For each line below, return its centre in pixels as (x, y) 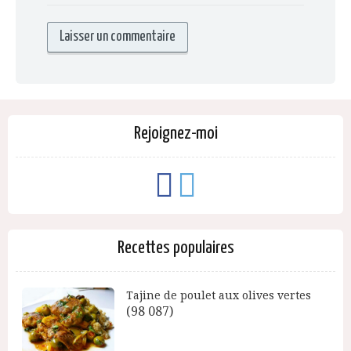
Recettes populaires (175, 248)
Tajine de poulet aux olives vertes (218, 295)
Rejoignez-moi (175, 134)
